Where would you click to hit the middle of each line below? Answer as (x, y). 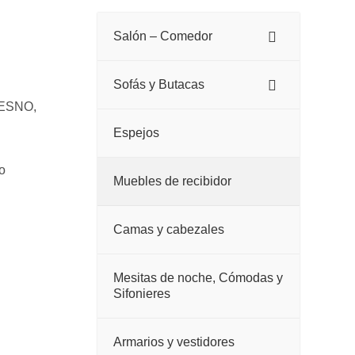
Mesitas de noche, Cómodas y (198, 278)
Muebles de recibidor (172, 181)
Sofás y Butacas (158, 85)
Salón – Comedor (162, 36)
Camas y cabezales (168, 230)
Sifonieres (141, 294)
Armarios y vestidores (174, 342)
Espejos (136, 133)
